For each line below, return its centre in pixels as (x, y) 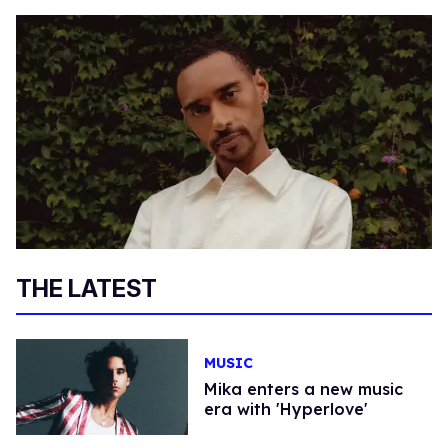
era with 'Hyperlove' (285, 408)
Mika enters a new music (303, 388)
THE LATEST (86, 288)
